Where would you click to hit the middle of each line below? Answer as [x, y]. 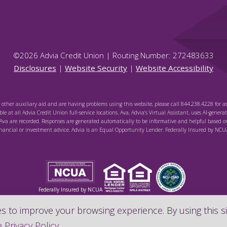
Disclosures [35, 68]
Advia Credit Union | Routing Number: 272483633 [127, 55]
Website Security [96, 68]
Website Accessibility [175, 68]
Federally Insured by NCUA [70, 190]
